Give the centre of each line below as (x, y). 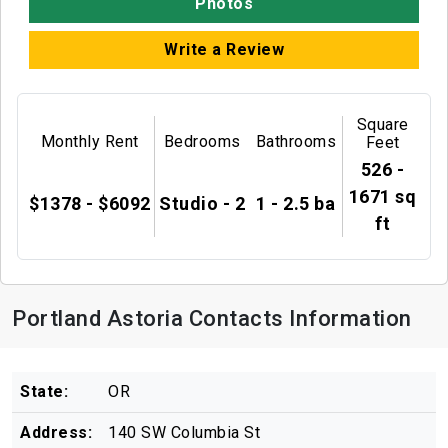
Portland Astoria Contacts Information (212, 319)
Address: (56, 433)
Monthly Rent (89, 142)
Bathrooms (296, 142)
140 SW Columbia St (184, 433)
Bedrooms (202, 142)
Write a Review (224, 49)
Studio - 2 (202, 203)
